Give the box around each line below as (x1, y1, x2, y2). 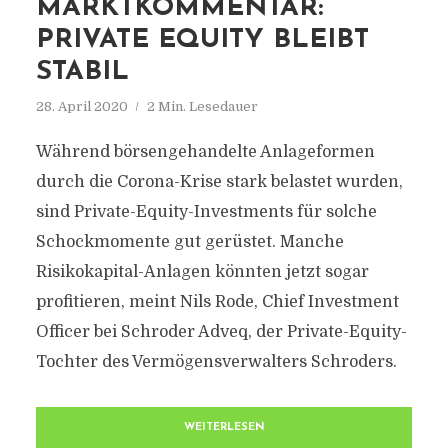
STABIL (35, 59, 129, 86)
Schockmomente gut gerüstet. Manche (35, 233, 344, 251)
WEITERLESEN (183, 422, 265, 433)
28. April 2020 (35, 99, 128, 114)
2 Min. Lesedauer (146, 99, 258, 114)
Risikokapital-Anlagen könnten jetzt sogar (35, 263, 369, 281)
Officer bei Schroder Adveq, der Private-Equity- (35, 323, 407, 341)
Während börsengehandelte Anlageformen (35, 143, 375, 161)
